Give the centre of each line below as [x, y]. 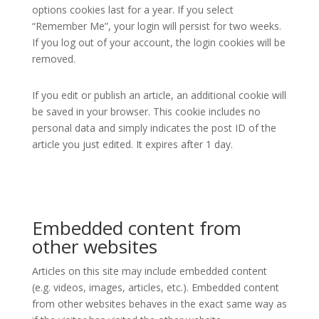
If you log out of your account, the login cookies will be [158, 42]
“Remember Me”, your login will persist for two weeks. [156, 26]
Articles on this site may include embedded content [149, 271]
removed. [53, 59]
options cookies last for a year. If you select [132, 10]
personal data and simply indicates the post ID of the [154, 128]
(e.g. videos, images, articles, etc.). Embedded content [155, 287]
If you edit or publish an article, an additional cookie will [159, 95]
